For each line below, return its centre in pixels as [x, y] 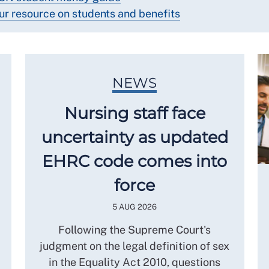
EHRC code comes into [134, 161]
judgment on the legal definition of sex [134, 246]
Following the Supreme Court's [134, 229]
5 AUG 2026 [134, 207]
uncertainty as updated [134, 137]
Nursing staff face [134, 113]
